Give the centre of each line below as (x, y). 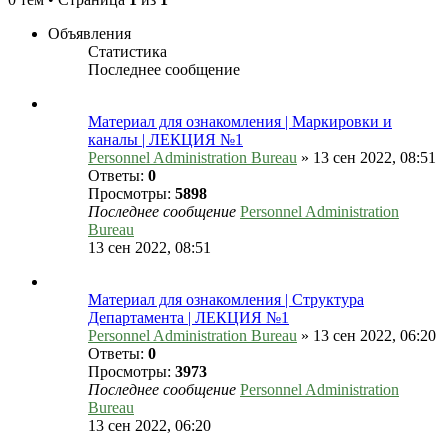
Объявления (89, 34)
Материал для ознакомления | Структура (226, 300)
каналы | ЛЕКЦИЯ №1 (165, 140)
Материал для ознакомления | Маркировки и (240, 122)
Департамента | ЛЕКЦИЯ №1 (188, 318)
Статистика (127, 52)
